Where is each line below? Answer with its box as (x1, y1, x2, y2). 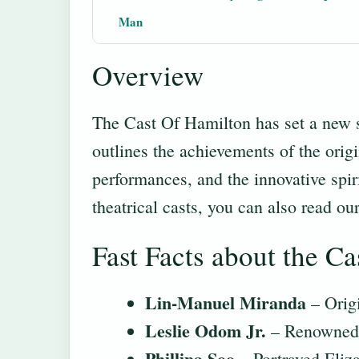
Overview (92, 56, 204, 95)
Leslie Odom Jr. (145, 317, 266, 345)
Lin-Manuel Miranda (145, 289, 306, 317)
